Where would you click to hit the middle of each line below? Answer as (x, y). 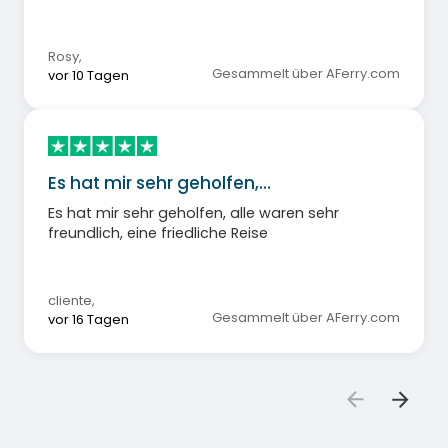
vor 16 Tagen (88, 319)
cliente (70, 300)
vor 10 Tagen (88, 76)
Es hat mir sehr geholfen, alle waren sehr (193, 212)
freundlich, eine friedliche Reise (158, 232)
